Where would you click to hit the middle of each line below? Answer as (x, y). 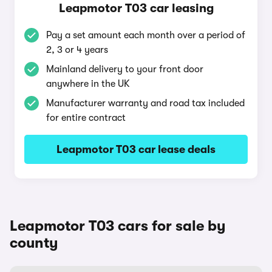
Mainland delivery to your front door (125, 69)
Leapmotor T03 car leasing (136, 8)
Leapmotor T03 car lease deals (136, 149)
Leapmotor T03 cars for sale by (118, 226)
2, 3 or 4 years (77, 50)
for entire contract (86, 118)
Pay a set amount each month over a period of (146, 35)
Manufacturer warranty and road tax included (145, 103)
